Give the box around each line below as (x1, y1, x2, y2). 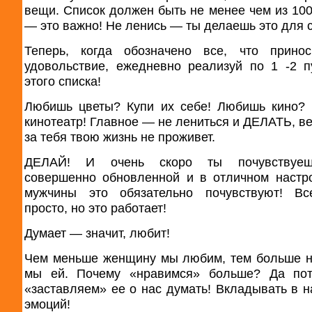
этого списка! (24, 73, 101, 88)
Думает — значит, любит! (24, 225, 170, 240)
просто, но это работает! (24, 200, 166, 215)
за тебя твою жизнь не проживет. (24, 129, 215, 144)
